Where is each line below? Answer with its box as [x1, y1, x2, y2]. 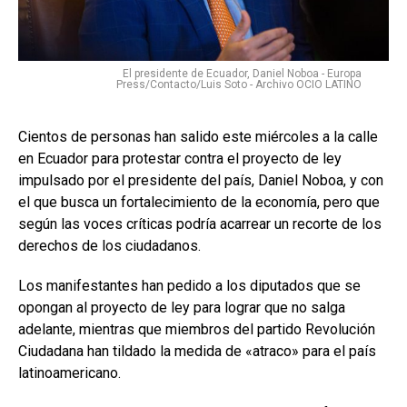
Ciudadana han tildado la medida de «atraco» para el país [18, 342, 376, 361]
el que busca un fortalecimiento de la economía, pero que [18, 194, 380, 212]
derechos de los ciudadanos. [18, 237, 201, 255]
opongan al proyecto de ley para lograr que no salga [18, 299, 345, 317]
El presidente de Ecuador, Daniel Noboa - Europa [123, 67, 362, 81]
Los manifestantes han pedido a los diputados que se [18, 277, 361, 295]
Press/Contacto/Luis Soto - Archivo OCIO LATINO [116, 78, 362, 92]
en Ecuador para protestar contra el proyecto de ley [18, 150, 342, 168]
